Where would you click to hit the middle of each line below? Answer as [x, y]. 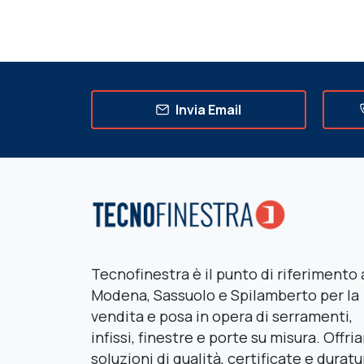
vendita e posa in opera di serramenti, [222, 316]
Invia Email [208, 110]
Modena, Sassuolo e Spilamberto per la [225, 295]
